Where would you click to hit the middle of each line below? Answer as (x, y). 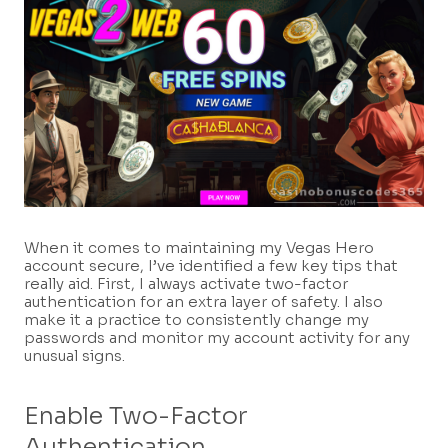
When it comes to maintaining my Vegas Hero (199, 248)
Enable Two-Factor (136, 416)
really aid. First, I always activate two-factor (186, 284)
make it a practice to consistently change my (196, 320)
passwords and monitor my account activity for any (217, 338)
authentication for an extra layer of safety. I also (203, 302)
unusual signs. (74, 356)
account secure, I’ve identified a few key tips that (211, 266)
